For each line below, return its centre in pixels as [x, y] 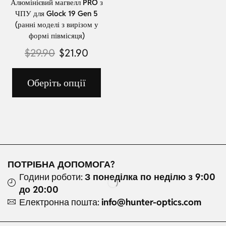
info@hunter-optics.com [151, 202]
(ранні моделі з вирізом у [56, 25]
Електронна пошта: [60, 202]
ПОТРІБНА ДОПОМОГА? [62, 164]
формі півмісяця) [56, 36]
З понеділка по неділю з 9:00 [150, 177]
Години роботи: [52, 177]
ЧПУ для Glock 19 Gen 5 [56, 14]
